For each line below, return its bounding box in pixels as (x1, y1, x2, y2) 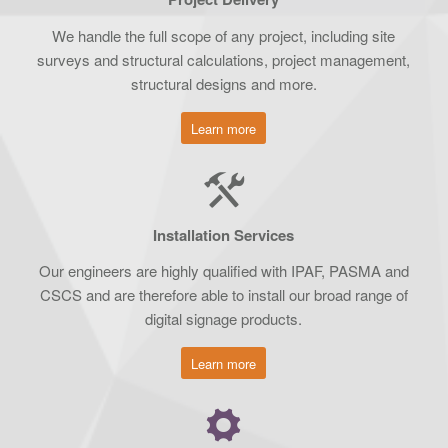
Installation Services (153, 223, 295, 246)
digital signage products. (145, 308, 303, 330)
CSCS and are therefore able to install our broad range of (39, 284, 408, 306)
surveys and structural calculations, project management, (37, 49, 411, 71)
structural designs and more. (130, 73, 317, 95)
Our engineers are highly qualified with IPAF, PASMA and (38, 260, 409, 282)
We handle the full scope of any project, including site (52, 25, 396, 47)
